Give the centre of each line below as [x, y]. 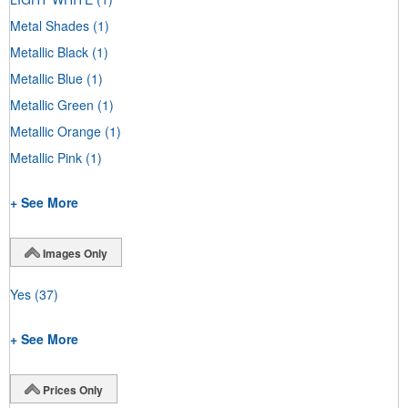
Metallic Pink [46, 157]
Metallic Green [52, 104]
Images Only [75, 253]
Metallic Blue [46, 78]
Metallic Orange [56, 131]
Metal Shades [50, 25]
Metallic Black [49, 51]
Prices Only [73, 389]
